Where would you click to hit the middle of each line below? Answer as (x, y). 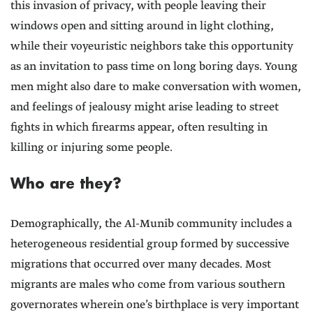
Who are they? (66, 184)
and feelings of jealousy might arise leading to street (145, 108)
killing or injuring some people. (92, 148)
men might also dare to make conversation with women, (156, 87)
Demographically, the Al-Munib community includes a (151, 224)
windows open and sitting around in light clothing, (142, 27)
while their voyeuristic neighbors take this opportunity (152, 47)
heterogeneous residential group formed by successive (150, 245)
